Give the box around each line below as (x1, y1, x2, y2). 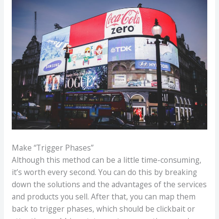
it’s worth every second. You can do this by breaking (11, 166, 197, 177)
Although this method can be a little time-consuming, (11, 154, 201, 165)
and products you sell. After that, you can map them (11, 191, 196, 202)
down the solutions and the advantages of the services (11, 178, 207, 190)
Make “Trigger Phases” (11, 142, 93, 153)
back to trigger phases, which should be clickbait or (11, 203, 195, 214)
